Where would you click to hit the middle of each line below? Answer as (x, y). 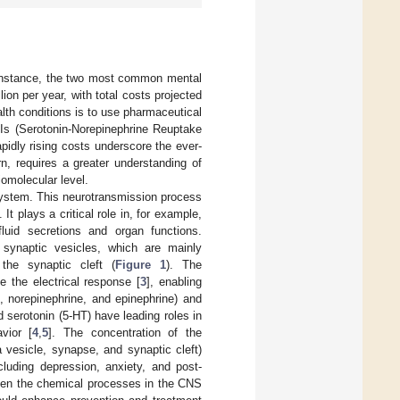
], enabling (175, 281)
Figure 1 (141, 264)
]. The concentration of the (125, 332)
